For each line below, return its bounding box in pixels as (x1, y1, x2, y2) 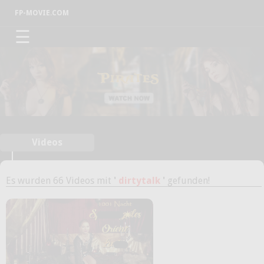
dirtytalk (116, 174, 163, 186)
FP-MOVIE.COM (15, 9, 69, 17)
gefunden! (165, 174, 210, 186)
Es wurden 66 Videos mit (6, 174, 114, 186)
